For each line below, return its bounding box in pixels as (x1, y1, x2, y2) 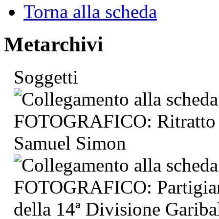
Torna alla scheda (23, 1, 157, 22)
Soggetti (14, 66, 78, 88)
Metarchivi (4, 32, 103, 56)
